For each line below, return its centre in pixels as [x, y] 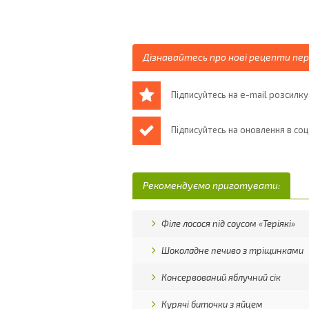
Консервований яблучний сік [221, 277]
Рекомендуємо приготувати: [211, 185]
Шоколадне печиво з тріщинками [233, 250]
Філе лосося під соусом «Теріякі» [229, 223]
